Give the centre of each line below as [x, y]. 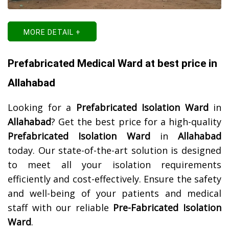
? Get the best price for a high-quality [136, 122]
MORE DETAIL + [52, 32]
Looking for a [42, 108]
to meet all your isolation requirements [114, 165]
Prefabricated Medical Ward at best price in [112, 64]
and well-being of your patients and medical [114, 193]
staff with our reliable [61, 208]
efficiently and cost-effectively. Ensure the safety [114, 179]
